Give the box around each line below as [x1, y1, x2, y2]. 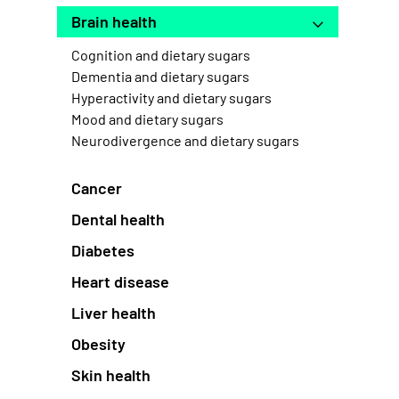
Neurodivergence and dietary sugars [71, 132, 299, 150]
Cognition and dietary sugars [71, 46, 250, 64]
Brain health [71, 12, 157, 32]
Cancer [71, 178, 122, 199]
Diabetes [71, 240, 134, 261]
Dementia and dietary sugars [71, 68, 249, 85]
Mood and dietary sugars [71, 110, 224, 128]
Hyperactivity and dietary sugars [71, 89, 272, 107]
